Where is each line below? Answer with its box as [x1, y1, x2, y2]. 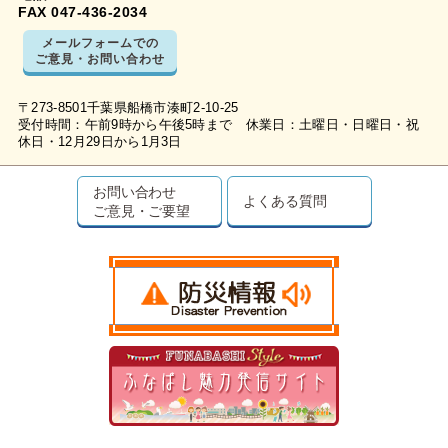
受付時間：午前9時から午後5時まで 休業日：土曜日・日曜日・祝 [18, 117, 419, 132]
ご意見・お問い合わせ [35, 49, 165, 67]
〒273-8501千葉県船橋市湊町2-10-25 [18, 100, 239, 115]
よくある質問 [243, 190, 327, 210]
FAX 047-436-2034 [18, 3, 147, 20]
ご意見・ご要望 [92, 200, 191, 220]
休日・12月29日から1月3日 [18, 134, 182, 149]
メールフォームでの [41, 33, 159, 51]
